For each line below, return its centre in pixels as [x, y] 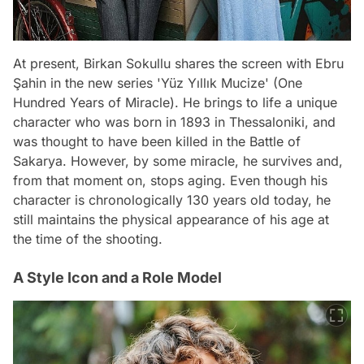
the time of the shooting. [88, 239]
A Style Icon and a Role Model [117, 277]
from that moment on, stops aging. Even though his [170, 180]
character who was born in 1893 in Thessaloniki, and [174, 122]
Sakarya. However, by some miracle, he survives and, [178, 161]
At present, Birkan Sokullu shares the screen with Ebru [178, 63]
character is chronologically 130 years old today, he [172, 200]
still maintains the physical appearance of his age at [171, 219]
